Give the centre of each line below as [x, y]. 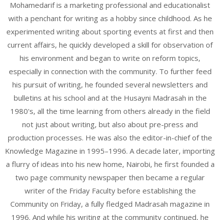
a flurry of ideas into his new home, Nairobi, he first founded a [110, 164]
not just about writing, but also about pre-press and [110, 124]
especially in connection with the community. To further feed [110, 71]
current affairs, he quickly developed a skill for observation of [110, 44]
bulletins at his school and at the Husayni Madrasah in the [110, 97]
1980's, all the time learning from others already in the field [110, 111]
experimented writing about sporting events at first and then [110, 31]
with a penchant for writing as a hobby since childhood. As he [110, 18]
